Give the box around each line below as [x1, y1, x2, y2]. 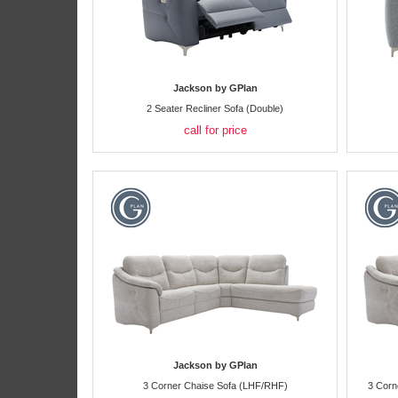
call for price [183, 123, 247, 137]
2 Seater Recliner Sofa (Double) [147, 103, 283, 114]
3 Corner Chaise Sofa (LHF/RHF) [142, 380, 288, 391]
